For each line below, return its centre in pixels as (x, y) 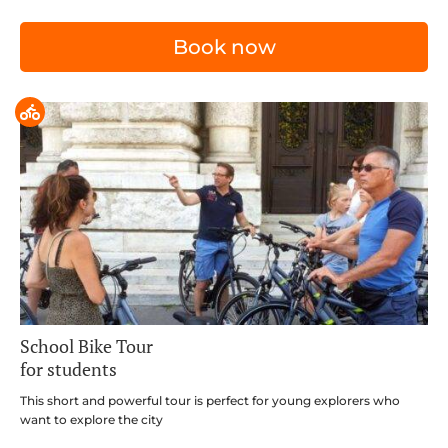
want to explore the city (91, 419)
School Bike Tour (86, 345)
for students (68, 368)
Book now (224, 46)
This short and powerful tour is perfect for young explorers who (210, 400)
